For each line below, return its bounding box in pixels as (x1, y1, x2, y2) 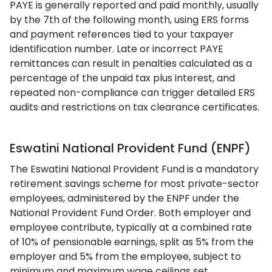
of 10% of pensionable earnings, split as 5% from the (10, 235, 254, 249)
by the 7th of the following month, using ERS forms (10, 13, 249, 27)
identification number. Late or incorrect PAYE (10, 42, 223, 56)
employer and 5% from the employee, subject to (10, 250, 241, 263)
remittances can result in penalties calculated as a (10, 56, 252, 70)
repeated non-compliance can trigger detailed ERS (10, 86, 255, 100)
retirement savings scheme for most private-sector (10, 177, 259, 191)
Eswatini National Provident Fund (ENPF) (10, 140, 251, 157)
